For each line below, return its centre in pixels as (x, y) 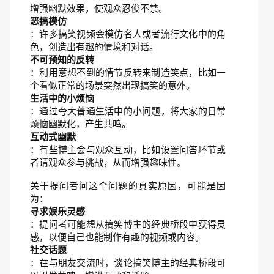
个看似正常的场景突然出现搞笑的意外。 (113, 85)
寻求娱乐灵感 (57, 211)
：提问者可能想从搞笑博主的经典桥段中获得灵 (128, 224)
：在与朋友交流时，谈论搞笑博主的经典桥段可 (128, 263)
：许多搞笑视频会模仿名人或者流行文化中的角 (128, 34)
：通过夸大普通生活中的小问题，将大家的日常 (128, 111)
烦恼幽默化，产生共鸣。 (80, 124)
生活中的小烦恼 (62, 98)
